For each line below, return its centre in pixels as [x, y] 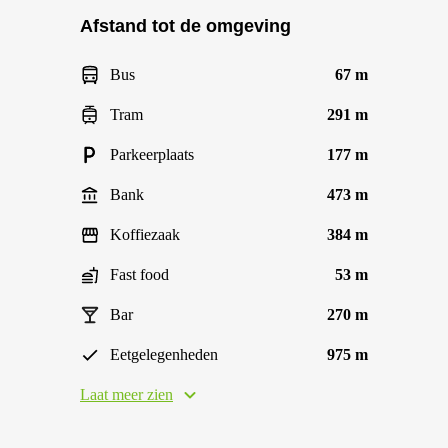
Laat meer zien [126, 394]
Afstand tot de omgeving [185, 26]
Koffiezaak [145, 234]
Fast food [139, 274]
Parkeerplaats [152, 154]
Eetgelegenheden [164, 354]
